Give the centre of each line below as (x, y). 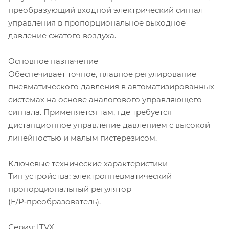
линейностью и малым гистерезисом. (83, 138)
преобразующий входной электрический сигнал (106, 10)
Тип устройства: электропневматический (90, 176)
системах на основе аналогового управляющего (105, 99)
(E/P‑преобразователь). (54, 201)
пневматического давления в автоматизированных (111, 86)
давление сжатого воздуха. (62, 35)
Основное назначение (53, 61)
